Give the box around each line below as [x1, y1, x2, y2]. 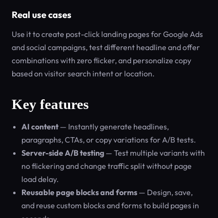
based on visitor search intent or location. [12, 69, 155, 78]
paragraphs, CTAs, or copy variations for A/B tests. [21, 135, 196, 145]
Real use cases [12, 9, 72, 20]
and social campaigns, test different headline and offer [12, 42, 200, 52]
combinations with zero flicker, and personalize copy [12, 55, 191, 65]
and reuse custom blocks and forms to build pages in [21, 200, 199, 210]
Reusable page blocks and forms [21, 187, 137, 197]
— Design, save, [137, 187, 193, 197]
